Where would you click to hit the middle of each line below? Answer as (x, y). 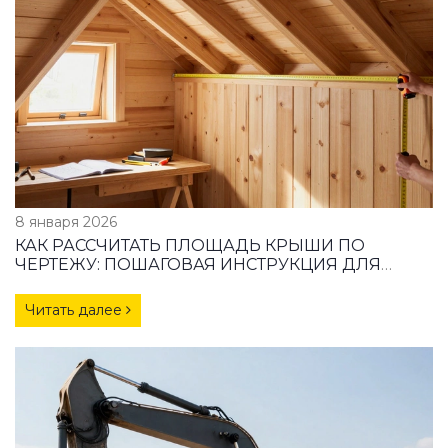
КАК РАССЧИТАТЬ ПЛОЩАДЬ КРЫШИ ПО (190, 245)
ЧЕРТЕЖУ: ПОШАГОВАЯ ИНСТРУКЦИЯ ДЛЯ (198, 264)
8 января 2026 (66, 221)
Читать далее (75, 309)
